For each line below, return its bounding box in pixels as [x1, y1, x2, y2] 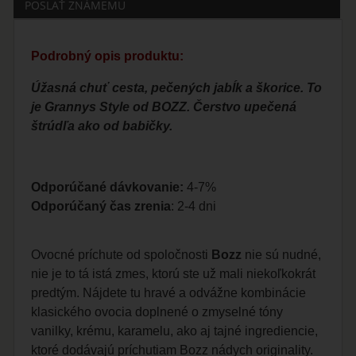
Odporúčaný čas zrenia [31, 199, 172, 214]
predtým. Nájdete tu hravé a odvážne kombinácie [31, 286, 307, 300]
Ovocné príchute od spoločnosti [31, 248, 212, 262]
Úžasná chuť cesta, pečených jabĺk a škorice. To [31, 80, 323, 95]
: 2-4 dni [171, 199, 217, 214]
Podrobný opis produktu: [31, 49, 184, 64]
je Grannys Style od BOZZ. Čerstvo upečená [31, 99, 297, 114]
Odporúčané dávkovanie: [31, 180, 184, 195]
